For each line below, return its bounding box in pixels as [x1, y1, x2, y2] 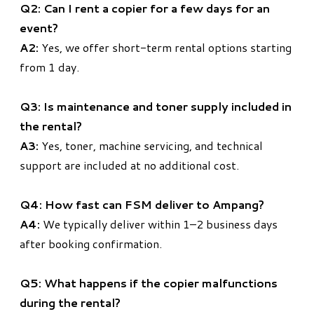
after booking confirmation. [20, 235, 162, 252]
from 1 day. [20, 59, 79, 76]
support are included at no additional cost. [20, 157, 239, 174]
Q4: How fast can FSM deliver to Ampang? [20, 196, 264, 213]
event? [20, 20, 58, 36]
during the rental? [20, 294, 121, 311]
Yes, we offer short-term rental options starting [39, 39, 292, 56]
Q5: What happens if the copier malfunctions [20, 275, 278, 292]
